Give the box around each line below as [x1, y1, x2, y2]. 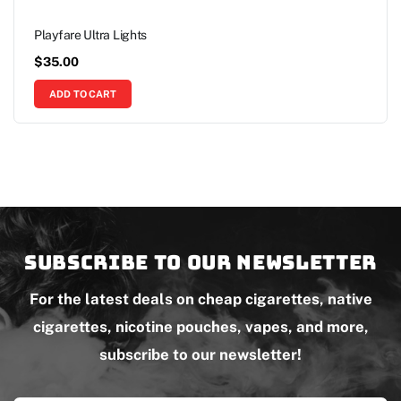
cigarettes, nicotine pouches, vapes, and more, [32, 317, 369, 336]
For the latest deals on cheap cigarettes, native [29, 289, 372, 308]
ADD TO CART [49, 88, 117, 99]
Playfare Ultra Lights [34, 27, 148, 42]
